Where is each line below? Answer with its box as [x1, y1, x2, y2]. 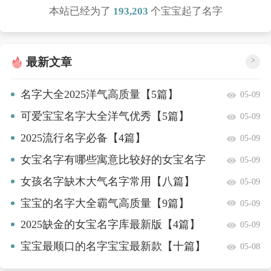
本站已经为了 [48, 5, 111, 17]
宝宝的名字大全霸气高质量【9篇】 [20, 197, 189, 209]
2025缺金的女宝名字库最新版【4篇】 [20, 218, 200, 231]
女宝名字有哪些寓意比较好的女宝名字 [20, 153, 206, 166]
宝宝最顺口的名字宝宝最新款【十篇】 [20, 240, 206, 253]
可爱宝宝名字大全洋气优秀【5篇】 [20, 110, 189, 123]
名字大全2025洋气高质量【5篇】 [20, 88, 178, 101]
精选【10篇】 [10, 174, 76, 187]
